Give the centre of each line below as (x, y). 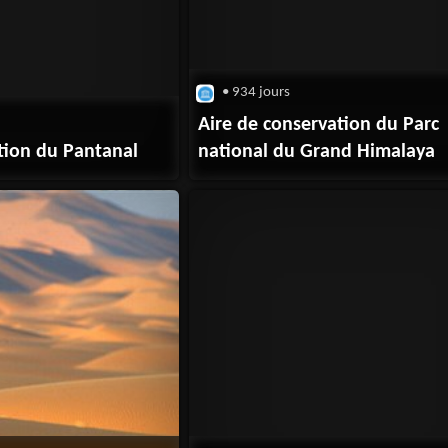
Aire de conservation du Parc (319, 124)
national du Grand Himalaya (317, 151)
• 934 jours (255, 92)
